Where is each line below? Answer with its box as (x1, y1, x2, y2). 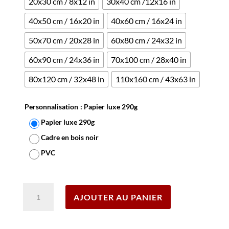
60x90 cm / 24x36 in (28, 55, 100, 64)
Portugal (22, 219, 50, 228)
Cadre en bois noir (40, 133, 99, 142)
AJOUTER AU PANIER (73, 192, 163, 202)
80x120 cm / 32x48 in (28, 74, 104, 84)
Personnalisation (24, 102, 78, 111)
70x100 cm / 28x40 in (110, 55, 187, 64)
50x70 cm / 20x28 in (28, 35, 100, 45)
